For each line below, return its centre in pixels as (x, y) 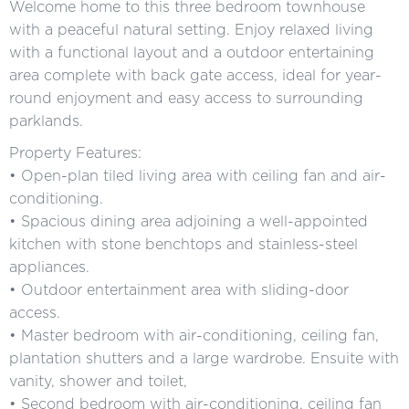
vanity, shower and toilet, (98, 381)
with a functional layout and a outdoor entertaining (192, 52)
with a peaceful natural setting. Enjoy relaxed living (191, 29)
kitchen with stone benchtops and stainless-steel (184, 244)
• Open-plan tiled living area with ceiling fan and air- (198, 175)
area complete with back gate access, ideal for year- (195, 75)
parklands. (46, 121)
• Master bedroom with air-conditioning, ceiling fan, (194, 335)
